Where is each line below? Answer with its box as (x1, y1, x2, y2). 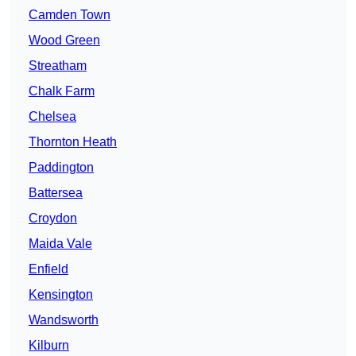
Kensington (29, 288, 93, 302)
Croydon (29, 211, 77, 226)
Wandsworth (29, 313, 99, 327)
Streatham (29, 59, 87, 73)
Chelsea (29, 110, 76, 124)
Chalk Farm (29, 84, 95, 99)
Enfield (29, 262, 68, 277)
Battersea (29, 186, 83, 200)
